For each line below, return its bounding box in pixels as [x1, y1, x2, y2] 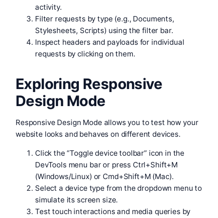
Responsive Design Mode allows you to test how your [16, 117, 199, 127]
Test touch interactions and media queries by [35, 207, 191, 217]
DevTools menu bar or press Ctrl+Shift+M [35, 160, 178, 170]
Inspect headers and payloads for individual [35, 37, 184, 47]
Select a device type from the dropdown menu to [35, 183, 202, 193]
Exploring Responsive [16, 74, 163, 92]
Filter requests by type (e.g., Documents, [35, 14, 174, 23]
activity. [35, 2, 62, 12]
